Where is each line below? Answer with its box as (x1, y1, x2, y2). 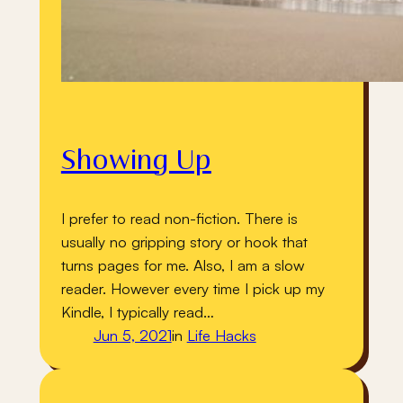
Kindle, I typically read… (60, 301, 214, 321)
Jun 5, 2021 (93, 325, 172, 345)
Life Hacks (186, 325, 256, 345)
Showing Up (60, 148, 211, 176)
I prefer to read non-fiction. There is (60, 208, 298, 228)
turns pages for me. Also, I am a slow (60, 255, 304, 274)
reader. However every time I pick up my (60, 278, 325, 298)
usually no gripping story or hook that (60, 231, 308, 251)
